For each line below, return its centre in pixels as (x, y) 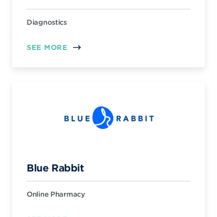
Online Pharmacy (56, 194)
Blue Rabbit (55, 168)
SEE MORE (47, 47)
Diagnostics (47, 22)
